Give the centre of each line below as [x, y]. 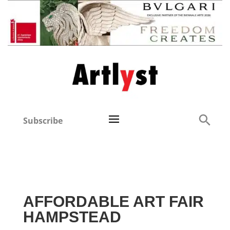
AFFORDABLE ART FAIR [113, 202]
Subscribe [43, 121]
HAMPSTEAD [72, 217]
